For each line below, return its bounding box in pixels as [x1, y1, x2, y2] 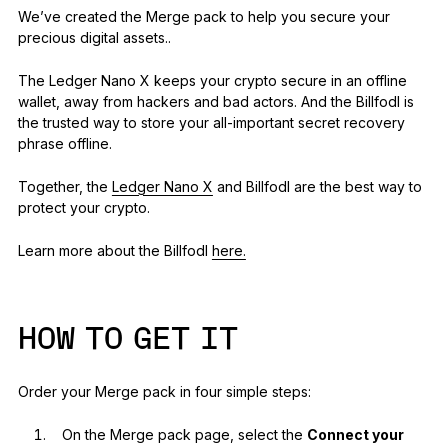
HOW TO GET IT [17, 324, 238, 357]
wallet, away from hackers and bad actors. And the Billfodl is [17, 93, 414, 111]
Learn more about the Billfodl [17, 242, 212, 260]
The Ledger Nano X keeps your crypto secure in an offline [17, 72, 407, 90]
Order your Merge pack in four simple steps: [17, 383, 311, 401]
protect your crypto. [17, 199, 150, 217]
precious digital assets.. [17, 29, 175, 47]
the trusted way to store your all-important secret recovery [17, 114, 405, 132]
